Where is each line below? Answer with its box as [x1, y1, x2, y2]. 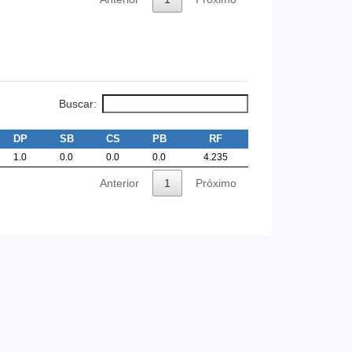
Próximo [196, 177, 236, 189]
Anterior [100, 177, 139, 189]
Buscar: [59, 97, 97, 110]
